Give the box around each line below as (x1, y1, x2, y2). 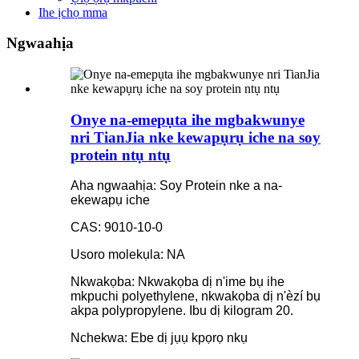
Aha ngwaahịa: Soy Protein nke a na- (71, 179, 282, 193)
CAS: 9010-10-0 (71, 220, 163, 235)
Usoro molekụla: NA (71, 248, 185, 262)
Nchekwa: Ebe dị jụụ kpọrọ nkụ (71, 331, 248, 345)
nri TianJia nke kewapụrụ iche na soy (71, 128, 321, 146)
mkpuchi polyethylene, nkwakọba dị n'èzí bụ (71, 289, 321, 304)
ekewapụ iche (71, 193, 150, 208)
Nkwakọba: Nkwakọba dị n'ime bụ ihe (71, 275, 284, 289)
